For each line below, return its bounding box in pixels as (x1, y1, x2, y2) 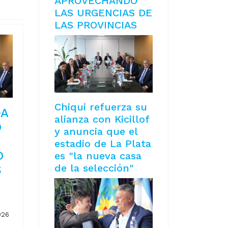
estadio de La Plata (54, 137, 151, 150)
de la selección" (54, 162, 134, 175)
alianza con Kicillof (54, 113, 149, 126)
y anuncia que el (54, 125, 137, 138)
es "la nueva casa (54, 150, 141, 162)
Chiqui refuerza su (54, 101, 147, 113)
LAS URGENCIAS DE (54, 7, 152, 19)
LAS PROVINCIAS (54, 19, 137, 32)
